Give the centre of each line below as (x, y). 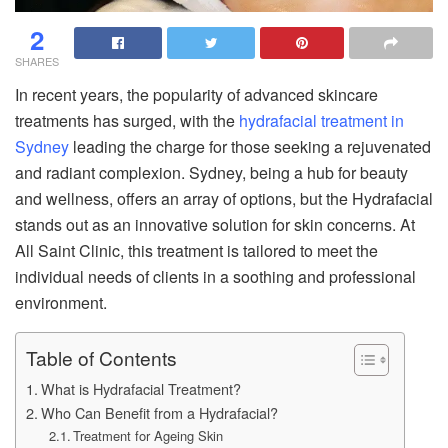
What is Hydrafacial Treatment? (140, 388)
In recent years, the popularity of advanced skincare (196, 94)
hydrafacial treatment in (319, 120)
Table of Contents (101, 358)
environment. (61, 302)
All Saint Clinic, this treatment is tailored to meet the (196, 250)
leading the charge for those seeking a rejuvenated (250, 146)
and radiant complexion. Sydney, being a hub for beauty (211, 172)
